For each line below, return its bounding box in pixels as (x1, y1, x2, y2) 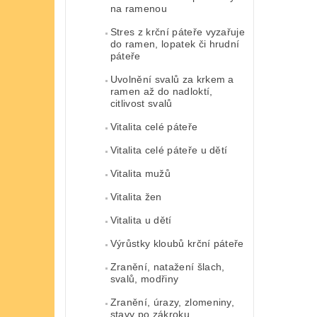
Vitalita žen (110, 190, 162, 202)
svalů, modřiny (110, 272, 179, 284)
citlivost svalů (110, 97, 173, 109)
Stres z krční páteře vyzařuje (110, 25, 246, 38)
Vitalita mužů (110, 167, 171, 179)
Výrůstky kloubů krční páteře (110, 237, 244, 249)
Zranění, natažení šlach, (110, 260, 225, 272)
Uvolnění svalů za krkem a (110, 73, 234, 85)
